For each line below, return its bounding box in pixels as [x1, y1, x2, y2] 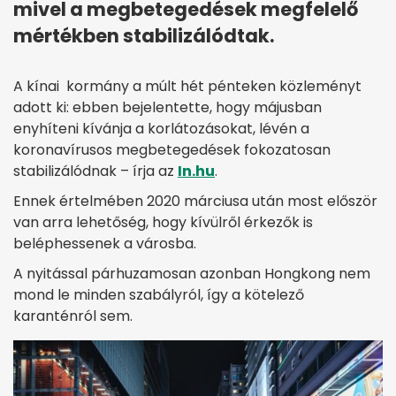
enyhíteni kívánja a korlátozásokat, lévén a [13, 118, 309, 140]
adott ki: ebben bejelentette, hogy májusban [13, 97, 322, 118]
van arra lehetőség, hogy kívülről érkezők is [13, 212, 313, 233]
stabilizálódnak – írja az [13, 161, 178, 182]
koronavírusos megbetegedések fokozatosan [13, 140, 331, 161]
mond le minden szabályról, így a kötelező [13, 285, 304, 306]
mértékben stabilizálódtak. [13, 23, 274, 49]
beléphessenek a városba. [13, 233, 200, 255]
